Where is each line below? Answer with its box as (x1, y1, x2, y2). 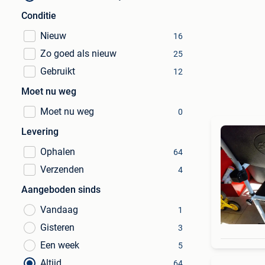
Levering (21, 126, 59, 137)
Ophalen (40, 146, 75, 157)
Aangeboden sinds (21, 184, 101, 195)
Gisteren (40, 222, 75, 233)
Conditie (21, 10, 56, 21)
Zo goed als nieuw (40, 48, 117, 59)
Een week (40, 240, 79, 251)
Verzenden (40, 164, 84, 175)
